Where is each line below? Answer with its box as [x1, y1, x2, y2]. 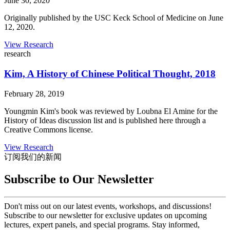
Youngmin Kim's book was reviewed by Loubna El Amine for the [4, 106, 218, 116]
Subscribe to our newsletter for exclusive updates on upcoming [4, 211, 207, 220]
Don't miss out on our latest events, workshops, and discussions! [4, 202, 212, 211]
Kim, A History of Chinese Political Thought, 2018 [4, 68, 216, 79]
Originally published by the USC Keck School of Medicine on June [4, 13, 223, 23]
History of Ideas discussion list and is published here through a [4, 116, 206, 125]
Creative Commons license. [4, 125, 93, 134]
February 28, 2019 [4, 89, 64, 98]
